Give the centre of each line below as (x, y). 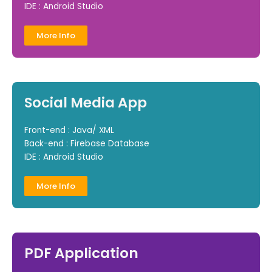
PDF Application (81, 253)
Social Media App (86, 103)
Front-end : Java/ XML (69, 131)
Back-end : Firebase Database (87, 144)
